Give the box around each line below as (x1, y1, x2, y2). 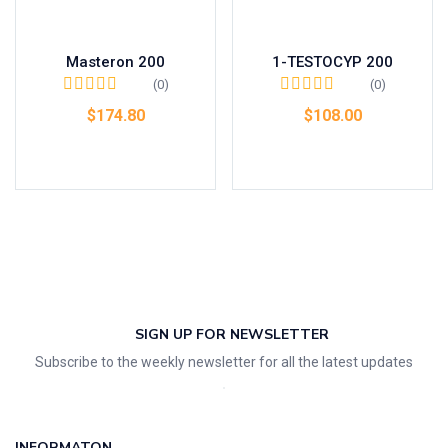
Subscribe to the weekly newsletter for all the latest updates (35, 354, 413, 371)
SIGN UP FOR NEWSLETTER (134, 325, 329, 345)
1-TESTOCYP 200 (272, 53, 393, 72)
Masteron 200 (66, 53, 165, 72)
